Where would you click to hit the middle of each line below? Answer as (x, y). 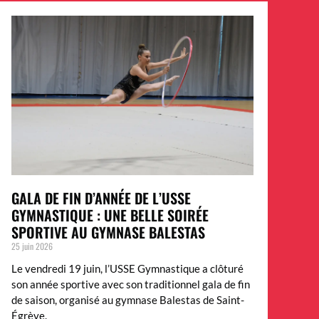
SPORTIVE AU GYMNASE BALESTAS (108, 232)
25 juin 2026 (32, 246)
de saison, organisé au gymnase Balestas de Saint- (128, 300)
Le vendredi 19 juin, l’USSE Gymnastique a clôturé (127, 269)
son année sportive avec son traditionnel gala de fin (131, 284)
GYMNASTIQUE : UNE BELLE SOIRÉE (110, 215)
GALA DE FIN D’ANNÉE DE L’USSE (101, 198)
